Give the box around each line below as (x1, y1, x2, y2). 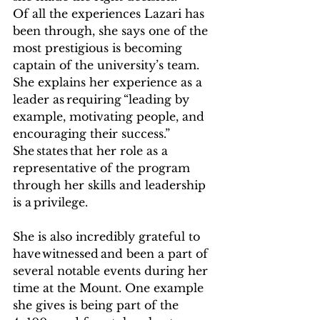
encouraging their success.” (13, 126, 174, 141)
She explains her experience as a (13, 75, 206, 89)
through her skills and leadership (13, 178, 209, 192)
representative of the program (13, 161, 194, 175)
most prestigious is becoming (13, 41, 186, 55)
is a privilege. (13, 195, 96, 209)
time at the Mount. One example (13, 281, 207, 295)
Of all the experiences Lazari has (13, 6, 208, 21)
